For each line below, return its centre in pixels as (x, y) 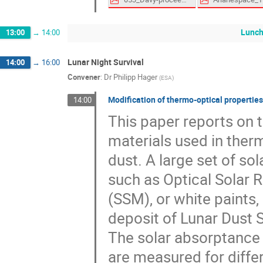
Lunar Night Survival (106, 62)
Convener (84, 77)
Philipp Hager (135, 77)
